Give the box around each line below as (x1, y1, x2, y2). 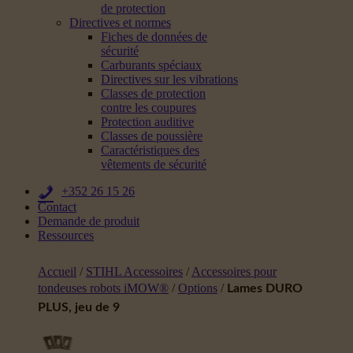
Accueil (38, 265, 76, 278)
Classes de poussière (101, 129, 203, 143)
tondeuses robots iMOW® (38, 281, 169, 295)
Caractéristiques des (101, 143, 199, 157)
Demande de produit (38, 214, 139, 228)
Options (178, 281, 217, 295)
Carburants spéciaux (101, 58, 202, 72)
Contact (38, 200, 76, 214)
